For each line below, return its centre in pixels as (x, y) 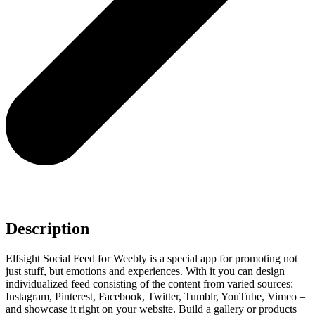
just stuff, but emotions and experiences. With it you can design (145, 271)
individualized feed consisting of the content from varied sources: (149, 284)
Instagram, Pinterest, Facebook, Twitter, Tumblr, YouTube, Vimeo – (155, 297)
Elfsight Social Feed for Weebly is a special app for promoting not (152, 259)
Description (47, 229)
